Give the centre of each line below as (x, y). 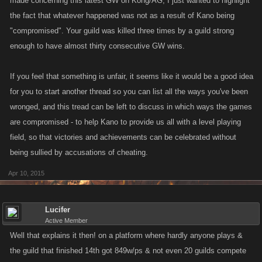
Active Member (66, 220)
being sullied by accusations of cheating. (79, 152)
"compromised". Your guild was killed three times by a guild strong (122, 31)
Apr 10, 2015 (26, 173)
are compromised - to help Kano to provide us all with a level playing (125, 122)
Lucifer (58, 210)
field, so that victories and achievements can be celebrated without (123, 137)
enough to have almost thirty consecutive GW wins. (97, 46)
